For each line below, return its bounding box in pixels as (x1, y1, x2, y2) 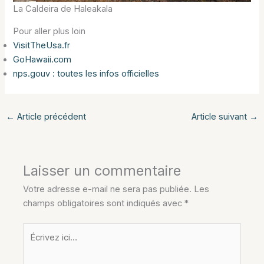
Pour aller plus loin (13, 26, 86, 37)
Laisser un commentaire (23, 161, 181, 179)
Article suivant (192, 111, 250, 122)
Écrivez (22, 224, 52, 235)
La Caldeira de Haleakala (13, 3, 113, 14)
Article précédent (14, 111, 86, 122)
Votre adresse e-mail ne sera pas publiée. (23, 183, 192, 194)
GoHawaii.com (13, 54, 72, 65)
